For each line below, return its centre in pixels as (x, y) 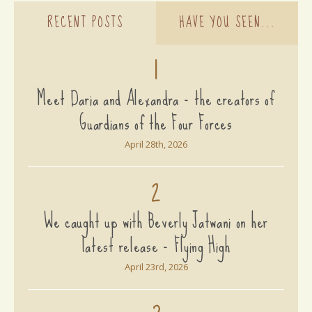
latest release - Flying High (156, 246)
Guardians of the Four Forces (156, 124)
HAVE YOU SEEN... (227, 23)
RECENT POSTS (85, 23)
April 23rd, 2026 (156, 267)
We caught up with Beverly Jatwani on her (156, 222)
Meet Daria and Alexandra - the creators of (156, 99)
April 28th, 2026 (156, 145)
